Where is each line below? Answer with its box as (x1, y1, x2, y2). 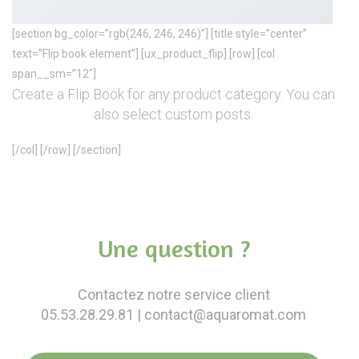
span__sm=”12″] (12, 67, 96, 80)
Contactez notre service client (77, 286, 270, 303)
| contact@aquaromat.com (134, 306, 306, 323)
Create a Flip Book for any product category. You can (12, 86, 335, 103)
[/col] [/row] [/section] (12, 143, 121, 156)
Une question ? (97, 234, 250, 263)
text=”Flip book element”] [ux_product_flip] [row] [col (12, 47, 275, 60)
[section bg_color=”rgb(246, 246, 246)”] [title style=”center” (12, 27, 307, 40)
